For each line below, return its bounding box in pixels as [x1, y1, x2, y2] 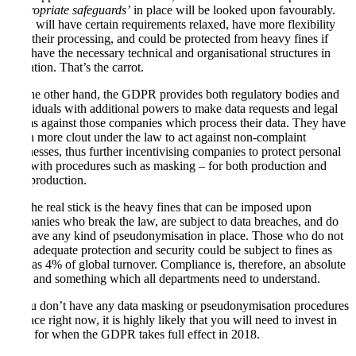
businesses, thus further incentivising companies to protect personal [6, 145, 341, 159]
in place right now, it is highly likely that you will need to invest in [6, 313, 337, 327]
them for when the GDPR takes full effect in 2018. [6, 327, 260, 342]
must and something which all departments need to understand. [6, 272, 320, 286]
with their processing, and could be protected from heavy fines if [6, 32, 328, 46]
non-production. [6, 173, 87, 188]
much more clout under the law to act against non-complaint [6, 130, 306, 145]
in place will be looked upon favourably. [130, 3, 335, 17]
